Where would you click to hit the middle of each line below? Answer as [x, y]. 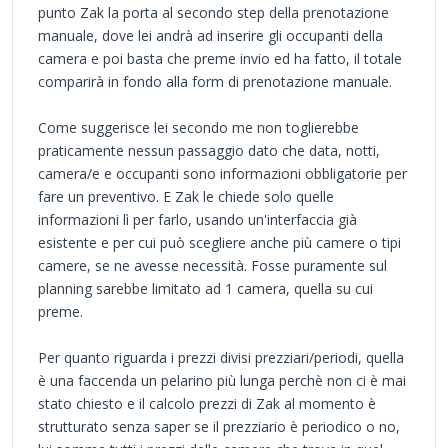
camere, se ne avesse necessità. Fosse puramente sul [212, 265]
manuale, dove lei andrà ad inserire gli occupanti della [210, 35]
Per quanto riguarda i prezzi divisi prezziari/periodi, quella [221, 357]
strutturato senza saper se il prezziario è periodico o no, [219, 426]
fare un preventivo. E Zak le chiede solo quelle [186, 196]
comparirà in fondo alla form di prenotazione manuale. [215, 81]
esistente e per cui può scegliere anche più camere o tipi [219, 242]
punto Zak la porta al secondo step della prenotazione [213, 12]
